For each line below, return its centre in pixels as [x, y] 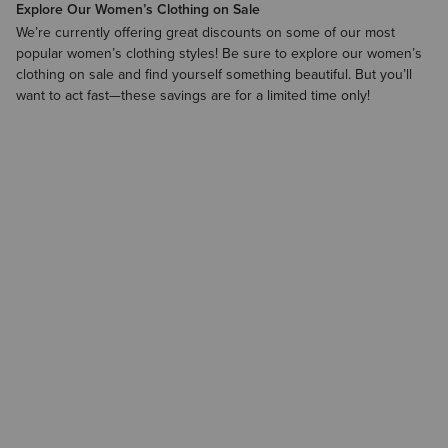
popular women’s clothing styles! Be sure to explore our [191, 54]
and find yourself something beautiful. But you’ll [263, 75]
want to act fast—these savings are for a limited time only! [193, 96]
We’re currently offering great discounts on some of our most [205, 33]
